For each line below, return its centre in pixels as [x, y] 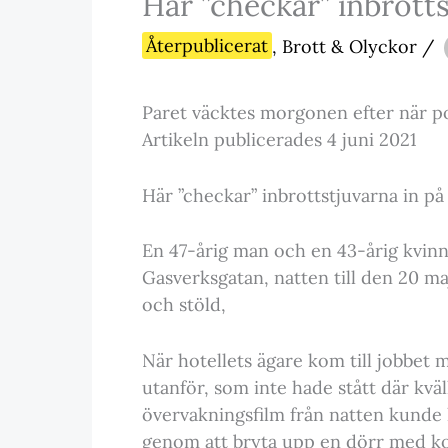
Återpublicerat [207, 46]
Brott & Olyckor [349, 46]
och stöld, [184, 305]
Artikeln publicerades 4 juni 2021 [279, 139]
